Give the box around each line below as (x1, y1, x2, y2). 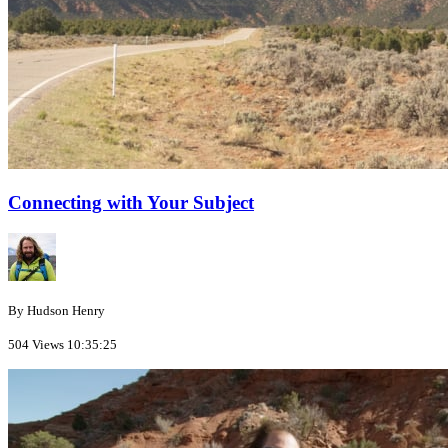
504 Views (8, 336, 64, 352)
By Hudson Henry (8, 302, 105, 318)
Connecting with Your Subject (8, 191, 254, 213)
